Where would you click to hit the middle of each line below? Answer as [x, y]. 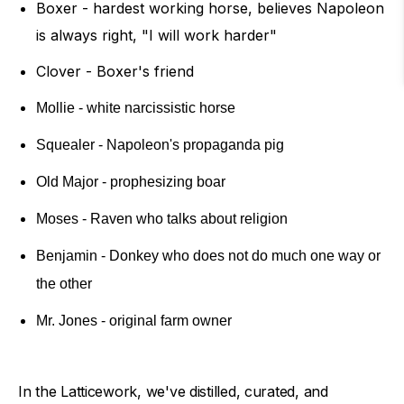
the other [64, 283]
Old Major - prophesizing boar [131, 181]
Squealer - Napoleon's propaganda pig [160, 144]
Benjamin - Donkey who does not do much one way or [208, 255]
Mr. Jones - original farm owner [134, 320]
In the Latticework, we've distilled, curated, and [173, 391]
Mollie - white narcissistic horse [136, 107]
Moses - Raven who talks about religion [162, 218]
